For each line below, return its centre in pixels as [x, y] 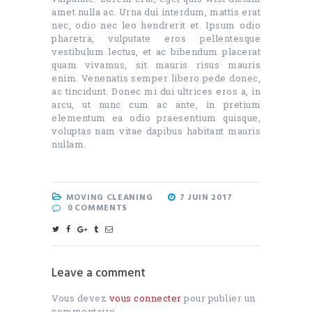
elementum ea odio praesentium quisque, [156, 118]
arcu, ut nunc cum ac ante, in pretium [156, 105]
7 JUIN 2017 [206, 198]
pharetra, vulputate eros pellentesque [156, 39]
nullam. [69, 145]
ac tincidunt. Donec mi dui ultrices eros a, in [156, 92]
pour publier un [218, 298]
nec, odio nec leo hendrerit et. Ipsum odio [156, 25]
